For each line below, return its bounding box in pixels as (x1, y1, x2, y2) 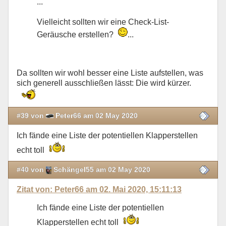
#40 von (17, 165, 46, 174)
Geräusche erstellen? (37, 30, 118, 39)
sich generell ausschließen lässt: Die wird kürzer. (17, 79, 193, 88)
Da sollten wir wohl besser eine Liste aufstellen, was (17, 69, 203, 78)
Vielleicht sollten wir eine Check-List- (37, 18, 169, 27)
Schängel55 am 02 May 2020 (51, 165, 151, 174)
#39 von (17, 111, 46, 120)
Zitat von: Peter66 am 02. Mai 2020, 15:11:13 (17, 185, 182, 194)
